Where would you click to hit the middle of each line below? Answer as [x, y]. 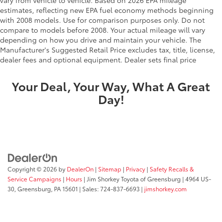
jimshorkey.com [166, 188]
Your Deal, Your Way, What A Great [111, 86]
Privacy [136, 168]
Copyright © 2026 [33, 168]
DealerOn [80, 168]
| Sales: [89, 188]
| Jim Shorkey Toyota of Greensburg [132, 178]
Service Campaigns [34, 178]
